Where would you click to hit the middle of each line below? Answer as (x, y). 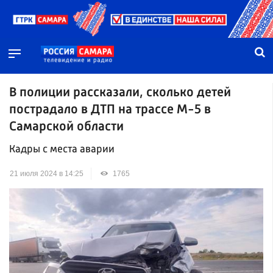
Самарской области (66, 127)
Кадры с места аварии (62, 150)
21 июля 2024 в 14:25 (47, 174)
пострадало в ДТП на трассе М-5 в (110, 110)
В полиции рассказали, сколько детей (120, 93)
